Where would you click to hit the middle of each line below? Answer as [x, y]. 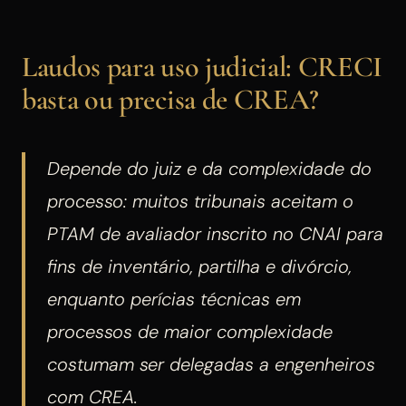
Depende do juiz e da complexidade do [209, 168]
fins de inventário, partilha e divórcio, [199, 266]
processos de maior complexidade [190, 331]
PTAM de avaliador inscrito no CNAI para [215, 233]
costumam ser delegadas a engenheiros [211, 364]
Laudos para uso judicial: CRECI [203, 66]
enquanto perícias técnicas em [174, 299]
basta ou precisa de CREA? [170, 99]
